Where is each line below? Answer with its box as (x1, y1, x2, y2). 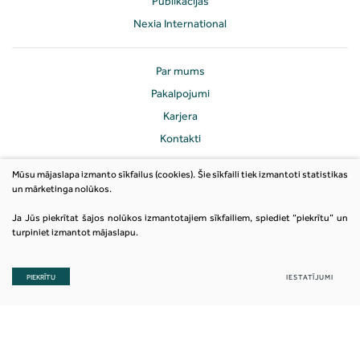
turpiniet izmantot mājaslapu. (12, 227, 138, 239)
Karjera (162, 108, 198, 123)
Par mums (155, 63, 205, 78)
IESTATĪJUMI (286, 272, 333, 281)
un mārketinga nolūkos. (12, 183, 112, 195)
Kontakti (159, 131, 201, 145)
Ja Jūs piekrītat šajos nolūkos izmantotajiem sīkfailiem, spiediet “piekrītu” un (12, 212, 348, 224)
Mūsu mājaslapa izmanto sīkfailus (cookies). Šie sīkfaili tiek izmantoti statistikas (12, 169, 348, 181)
